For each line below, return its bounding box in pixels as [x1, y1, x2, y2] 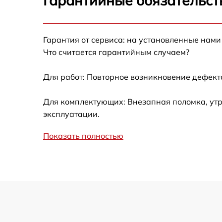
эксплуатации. [43, 109, 100, 119]
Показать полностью [43, 131, 123, 141]
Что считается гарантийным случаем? [43, 47, 189, 57]
